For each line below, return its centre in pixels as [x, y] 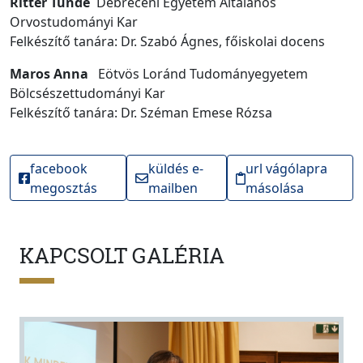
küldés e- [175, 168]
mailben [173, 188]
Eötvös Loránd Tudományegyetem [198, 73]
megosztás [64, 188]
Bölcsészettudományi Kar [92, 93]
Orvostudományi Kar [85, 21]
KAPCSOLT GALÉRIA [122, 255]
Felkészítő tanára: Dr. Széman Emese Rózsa [141, 112]
